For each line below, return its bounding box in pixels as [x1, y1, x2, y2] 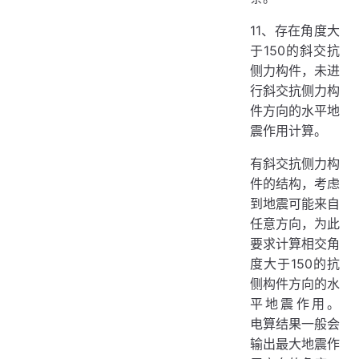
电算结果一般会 [250, 316, 340, 332]
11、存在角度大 [250, 22, 340, 38]
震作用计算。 [250, 123, 327, 139]
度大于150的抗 [250, 256, 340, 272]
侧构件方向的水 [250, 276, 340, 292]
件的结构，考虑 [250, 175, 340, 192]
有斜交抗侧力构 [250, 155, 340, 171]
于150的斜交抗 [250, 42, 340, 58]
